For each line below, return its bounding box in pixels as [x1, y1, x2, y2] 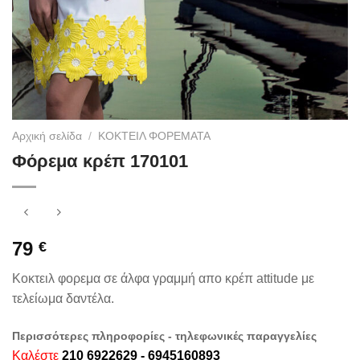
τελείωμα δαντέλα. [12, 291, 114, 305]
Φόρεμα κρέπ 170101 [12, 151, 188, 172]
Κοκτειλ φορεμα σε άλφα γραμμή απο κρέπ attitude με [12, 271, 314, 285]
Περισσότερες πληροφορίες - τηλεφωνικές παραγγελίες [12, 329, 317, 342]
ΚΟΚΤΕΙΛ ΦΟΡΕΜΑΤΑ [98, 129, 211, 142]
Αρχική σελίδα [12, 129, 82, 142]
